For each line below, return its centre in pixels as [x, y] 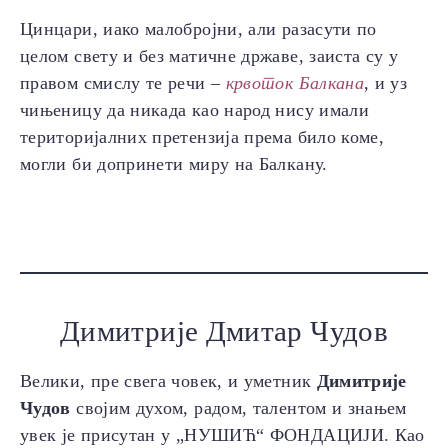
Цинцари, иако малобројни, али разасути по [198, 29]
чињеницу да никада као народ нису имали [195, 110]
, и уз [386, 83]
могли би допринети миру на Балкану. [174, 164]
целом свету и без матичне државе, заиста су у [209, 56]
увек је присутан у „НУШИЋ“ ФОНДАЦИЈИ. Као [222, 435]
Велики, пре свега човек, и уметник [168, 381]
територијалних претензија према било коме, [202, 137]
